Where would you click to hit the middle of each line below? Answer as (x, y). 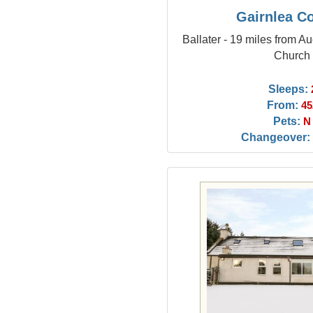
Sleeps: (288, 89)
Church (292, 55)
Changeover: (275, 137)
